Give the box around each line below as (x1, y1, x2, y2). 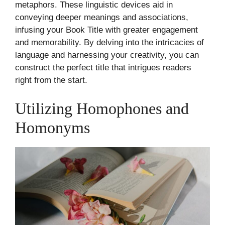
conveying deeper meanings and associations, (15, 12, 188, 22)
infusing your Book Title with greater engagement (15, 25, 198, 35)
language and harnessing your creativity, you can (15, 50, 199, 60)
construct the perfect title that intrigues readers (15, 62, 191, 72)
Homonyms (15, 119, 90, 137)
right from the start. (15, 75, 87, 85)
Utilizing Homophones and (15, 99, 189, 118)
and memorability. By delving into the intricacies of (15, 37, 204, 47)
